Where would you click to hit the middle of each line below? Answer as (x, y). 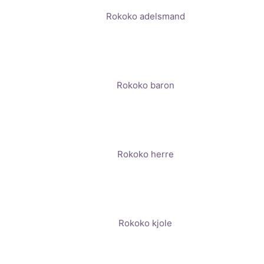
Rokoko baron (145, 85)
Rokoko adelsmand (145, 16)
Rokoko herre (145, 154)
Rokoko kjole (145, 223)
